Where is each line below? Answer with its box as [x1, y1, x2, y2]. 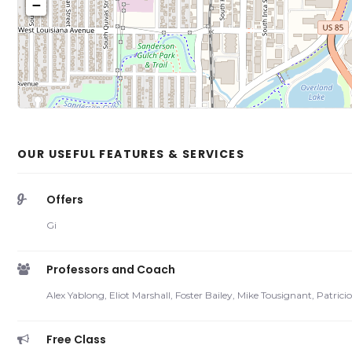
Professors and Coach [46, 262, 175, 277]
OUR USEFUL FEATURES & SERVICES [17, 146, 244, 162]
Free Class [46, 332, 106, 347]
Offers [46, 192, 83, 207]
